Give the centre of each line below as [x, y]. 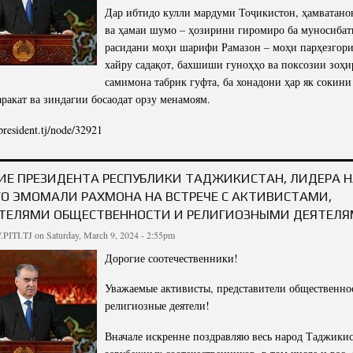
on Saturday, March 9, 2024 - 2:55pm [104, 234]
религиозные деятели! [157, 306]
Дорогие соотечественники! [171, 258]
